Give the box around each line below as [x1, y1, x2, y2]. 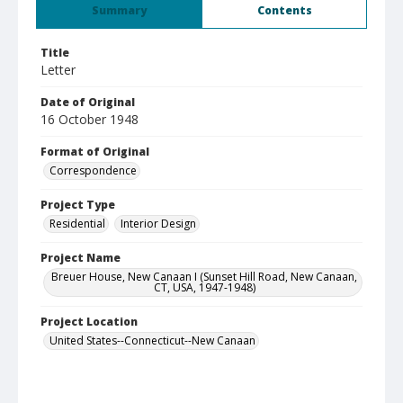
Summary [92, 3, 147, 18]
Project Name [40, 250, 121, 265]
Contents [256, 3, 312, 18]
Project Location [40, 314, 138, 329]
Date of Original [40, 94, 135, 110]
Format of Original [40, 144, 149, 159]
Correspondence [49, 163, 137, 178]
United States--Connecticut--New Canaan [49, 333, 255, 348]
